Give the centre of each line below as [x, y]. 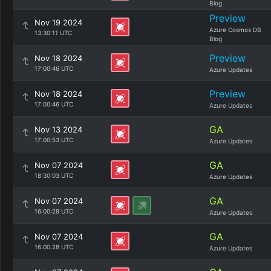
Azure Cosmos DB [235, 30]
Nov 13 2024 [58, 129]
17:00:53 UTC [54, 140]
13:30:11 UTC [53, 33]
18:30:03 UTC [54, 175]
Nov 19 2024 [58, 22]
